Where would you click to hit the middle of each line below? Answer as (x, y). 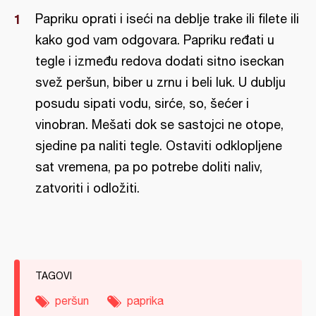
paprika (145, 300)
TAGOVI (54, 276)
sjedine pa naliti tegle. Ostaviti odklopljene (159, 146)
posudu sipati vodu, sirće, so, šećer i (142, 103)
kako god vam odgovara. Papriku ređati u (155, 40)
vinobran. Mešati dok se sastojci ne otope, (159, 124)
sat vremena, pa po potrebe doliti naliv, (149, 167)
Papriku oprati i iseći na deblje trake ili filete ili (167, 19)
